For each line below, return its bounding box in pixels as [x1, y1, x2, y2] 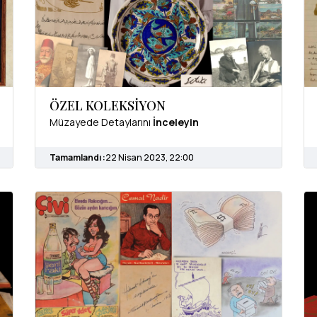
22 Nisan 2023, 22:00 [105, 151, 194, 163]
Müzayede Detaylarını [50, 115, 153, 129]
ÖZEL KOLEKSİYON [50, 96, 166, 114]
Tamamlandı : [50, 151, 105, 163]
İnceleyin [153, 115, 199, 129]
